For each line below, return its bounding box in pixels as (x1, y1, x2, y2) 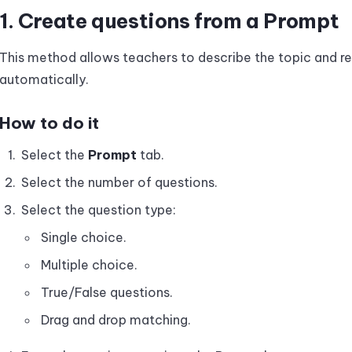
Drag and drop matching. (41, 312, 191, 328)
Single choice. (41, 229, 126, 245)
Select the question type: (21, 202, 176, 218)
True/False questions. (41, 284, 173, 300)
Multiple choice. (41, 257, 137, 273)
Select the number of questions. (21, 174, 218, 190)
